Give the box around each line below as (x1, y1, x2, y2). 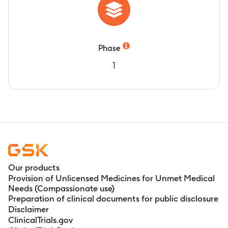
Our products (8, 162, 60, 173)
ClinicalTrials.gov (8, 214, 73, 225)
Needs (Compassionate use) (8, 183, 115, 193)
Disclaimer (8, 204, 49, 214)
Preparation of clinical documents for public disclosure (8, 193, 218, 204)
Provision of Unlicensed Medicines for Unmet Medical (8, 173, 215, 183)
